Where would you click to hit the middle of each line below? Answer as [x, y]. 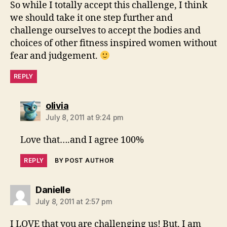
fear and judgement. [55, 56]
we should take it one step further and [91, 18]
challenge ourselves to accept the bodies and [105, 31]
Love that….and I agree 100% [82, 140]
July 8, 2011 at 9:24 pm [85, 118]
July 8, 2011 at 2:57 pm [74, 202]
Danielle [53, 190]
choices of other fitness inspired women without [113, 44]
